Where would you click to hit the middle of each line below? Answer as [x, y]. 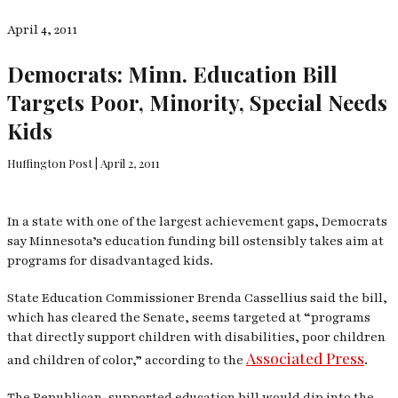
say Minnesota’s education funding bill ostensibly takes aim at [195, 241]
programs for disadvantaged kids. [110, 260]
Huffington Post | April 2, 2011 [84, 163]
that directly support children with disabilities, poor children [196, 337]
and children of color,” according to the [127, 360]
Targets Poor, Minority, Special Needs [197, 102]
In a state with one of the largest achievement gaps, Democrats [197, 221]
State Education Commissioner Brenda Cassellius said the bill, [197, 298]
